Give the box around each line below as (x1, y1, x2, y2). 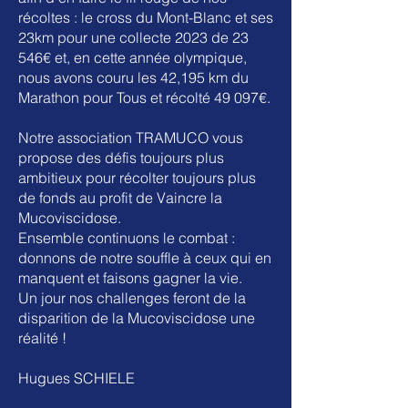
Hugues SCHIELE (18, 369, 135, 387)
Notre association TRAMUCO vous (18, 128, 243, 147)
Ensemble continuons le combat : (18, 229, 235, 247)
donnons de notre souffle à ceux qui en (18, 249, 271, 267)
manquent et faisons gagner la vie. (18, 269, 242, 287)
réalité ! (18, 329, 66, 347)
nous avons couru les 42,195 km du (18, 68, 249, 87)
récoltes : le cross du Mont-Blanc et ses (18, 8, 273, 26)
